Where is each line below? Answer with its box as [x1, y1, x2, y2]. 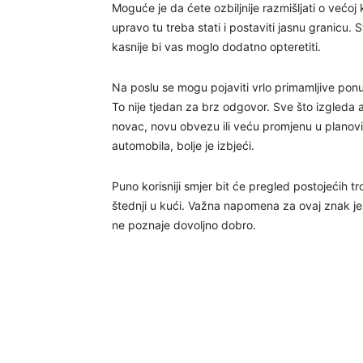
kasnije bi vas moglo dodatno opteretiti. [112, 40, 321, 53]
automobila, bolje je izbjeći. [112, 139, 254, 152]
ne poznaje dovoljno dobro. [112, 218, 256, 232]
